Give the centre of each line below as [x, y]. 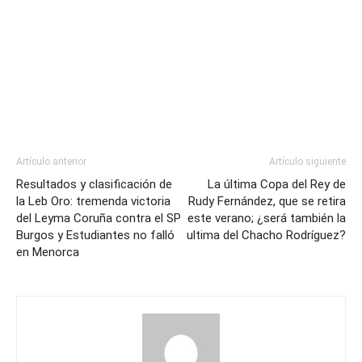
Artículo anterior [51, 161]
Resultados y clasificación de [94, 184]
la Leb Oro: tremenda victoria [93, 201]
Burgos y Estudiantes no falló [95, 235]
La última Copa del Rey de [277, 184]
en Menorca [48, 252]
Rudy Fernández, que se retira [267, 201]
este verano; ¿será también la [267, 218]
